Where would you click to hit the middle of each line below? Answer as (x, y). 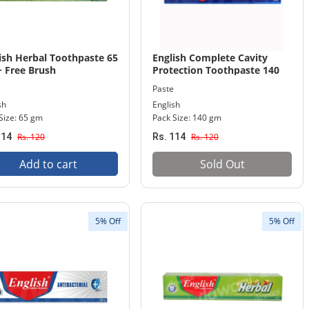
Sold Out (222, 164)
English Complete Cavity (210, 58)
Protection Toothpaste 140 (216, 70)
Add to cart (48, 164)
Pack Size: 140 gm (187, 118)
